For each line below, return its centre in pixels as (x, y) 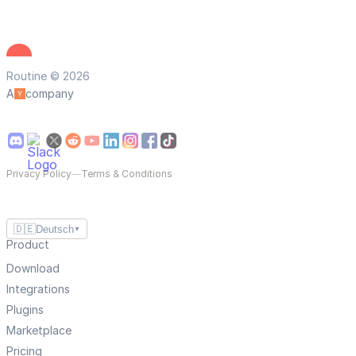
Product (28, 245)
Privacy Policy (39, 174)
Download (33, 269)
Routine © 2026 (48, 76)
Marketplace (39, 331)
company (50, 94)
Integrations (38, 289)
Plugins (25, 310)
